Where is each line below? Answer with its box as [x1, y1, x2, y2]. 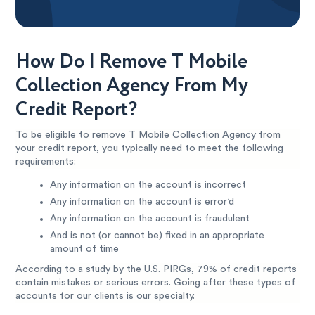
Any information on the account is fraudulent [49, 213, 250, 224]
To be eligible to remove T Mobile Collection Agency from [15, 129, 281, 140]
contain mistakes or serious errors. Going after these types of [15, 277, 296, 288]
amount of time [49, 243, 119, 254]
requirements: [15, 156, 77, 167]
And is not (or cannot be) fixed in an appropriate [49, 230, 264, 240]
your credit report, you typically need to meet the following [15, 143, 284, 153]
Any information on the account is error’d [49, 196, 234, 207]
